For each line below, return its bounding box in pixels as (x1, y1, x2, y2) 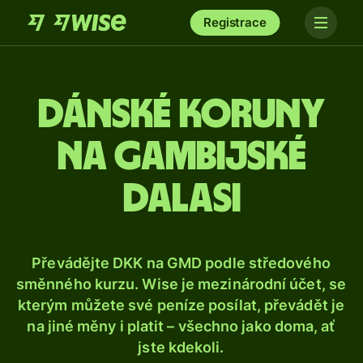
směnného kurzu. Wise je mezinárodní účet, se (16, 275, 346, 293)
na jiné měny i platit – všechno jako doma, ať (27, 318, 335, 335)
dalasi (122, 179, 241, 220)
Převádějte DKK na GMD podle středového (32, 254, 331, 271)
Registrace (203, 15, 267, 30)
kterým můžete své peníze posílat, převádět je (17, 297, 345, 314)
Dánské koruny (38, 95, 325, 135)
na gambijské (57, 137, 306, 177)
